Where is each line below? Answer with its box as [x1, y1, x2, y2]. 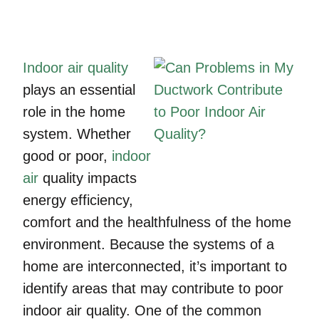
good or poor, [23, 148, 112, 164]
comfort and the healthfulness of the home [23, 214, 291, 230]
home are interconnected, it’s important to [23, 258, 287, 274]
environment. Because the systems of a [23, 236, 274, 252]
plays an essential [23, 82, 135, 98]
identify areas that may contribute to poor [23, 281, 283, 296]
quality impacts [38, 170, 137, 186]
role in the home [23, 104, 125, 120]
